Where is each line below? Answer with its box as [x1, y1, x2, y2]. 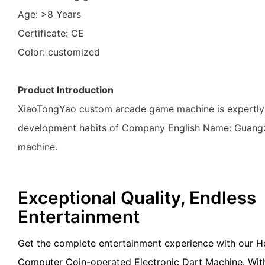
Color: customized [18, 46, 100, 58]
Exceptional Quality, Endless [18, 186, 256, 208]
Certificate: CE [18, 27, 84, 39]
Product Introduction [18, 83, 114, 96]
